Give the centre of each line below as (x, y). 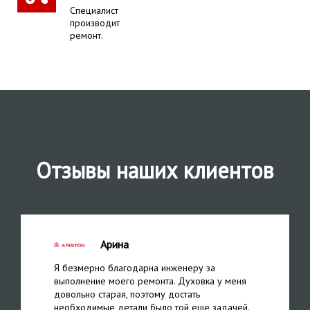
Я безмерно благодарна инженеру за (135, 268)
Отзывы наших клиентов (155, 171)
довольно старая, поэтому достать (127, 294)
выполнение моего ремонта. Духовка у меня (150, 281)
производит (95, 23)
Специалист (94, 11)
